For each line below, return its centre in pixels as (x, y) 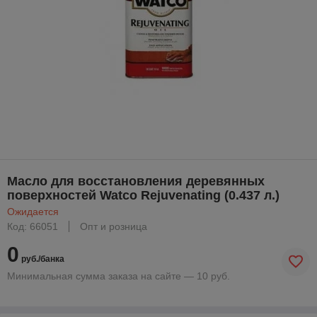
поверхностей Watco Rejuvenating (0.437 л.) (143, 195)
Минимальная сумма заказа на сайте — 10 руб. (119, 276)
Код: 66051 (33, 226)
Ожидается (33, 211)
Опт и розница (114, 226)
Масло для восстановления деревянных (136, 181)
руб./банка (42, 259)
